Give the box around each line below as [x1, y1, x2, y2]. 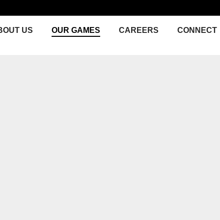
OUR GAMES [52, 26, 100, 34]
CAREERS [119, 26, 159, 34]
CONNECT [177, 26, 217, 34]
